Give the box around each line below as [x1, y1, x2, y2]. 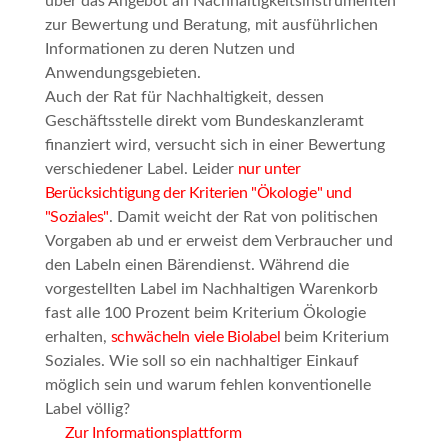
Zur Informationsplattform [64, 425, 242, 442]
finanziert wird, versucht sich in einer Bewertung [44, 137, 385, 154]
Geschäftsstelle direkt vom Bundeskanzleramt [44, 113, 364, 130]
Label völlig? [44, 401, 130, 418]
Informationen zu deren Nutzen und [44, 41, 295, 58]
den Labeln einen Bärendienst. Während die [44, 257, 349, 274]
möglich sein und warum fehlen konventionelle [44, 377, 371, 394]
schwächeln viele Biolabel [110, 329, 281, 346]
